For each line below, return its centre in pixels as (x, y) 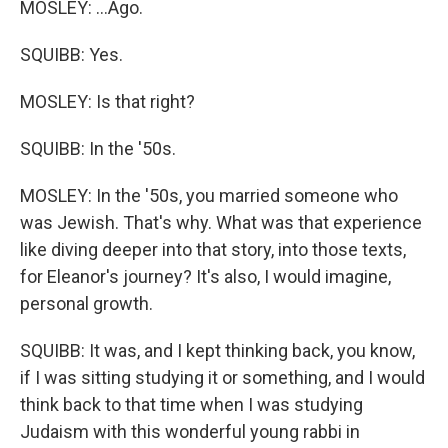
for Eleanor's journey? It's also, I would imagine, (205, 276)
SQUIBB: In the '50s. (98, 148)
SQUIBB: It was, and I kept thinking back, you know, (217, 350)
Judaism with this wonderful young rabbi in (190, 431)
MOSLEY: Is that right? (107, 101)
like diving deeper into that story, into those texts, (213, 249)
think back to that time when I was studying (191, 404)
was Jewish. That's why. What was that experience (221, 222)
